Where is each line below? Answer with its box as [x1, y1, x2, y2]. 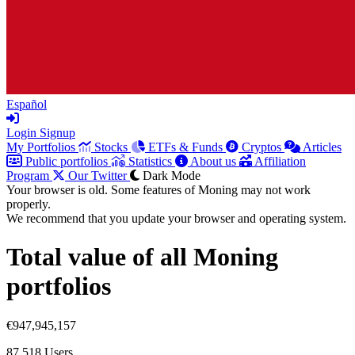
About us [188, 155, 239, 168]
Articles [300, 140, 342, 154]
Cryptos [239, 140, 284, 154]
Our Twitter [65, 169, 130, 182]
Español [6, 97, 47, 111]
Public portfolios [22, 155, 111, 168]
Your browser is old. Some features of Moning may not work [6, 183, 311, 197]
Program [6, 169, 52, 182]
